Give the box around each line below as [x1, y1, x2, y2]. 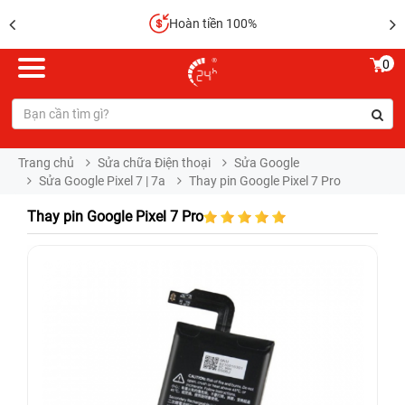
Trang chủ [18, 155, 74, 170]
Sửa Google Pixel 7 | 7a [39, 174, 165, 188]
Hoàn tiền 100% [168, 16, 257, 31]
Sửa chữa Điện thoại [98, 155, 211, 170]
